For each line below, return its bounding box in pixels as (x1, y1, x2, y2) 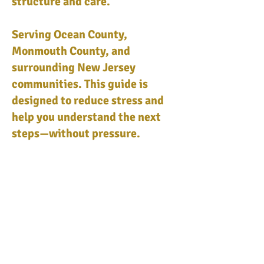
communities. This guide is (12, 77, 148, 91)
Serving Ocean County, (12, 27, 127, 42)
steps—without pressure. (12, 126, 140, 141)
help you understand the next (12, 110, 161, 124)
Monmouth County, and (12, 44, 130, 58)
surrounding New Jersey (12, 60, 136, 75)
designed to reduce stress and (12, 93, 164, 108)
